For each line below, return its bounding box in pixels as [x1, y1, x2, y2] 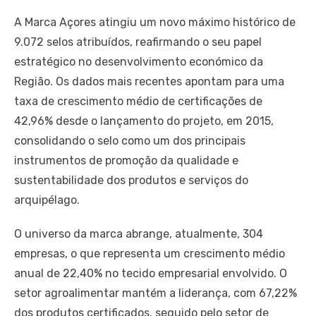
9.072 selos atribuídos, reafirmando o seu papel [14, 35, 262, 49]
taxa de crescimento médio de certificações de [14, 95, 262, 108]
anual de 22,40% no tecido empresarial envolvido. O [14, 267, 287, 280]
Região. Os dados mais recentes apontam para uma [14, 75, 284, 88]
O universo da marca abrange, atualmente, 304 [14, 227, 263, 241]
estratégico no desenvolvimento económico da [14, 55, 263, 68]
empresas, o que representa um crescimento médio [14, 247, 285, 260]
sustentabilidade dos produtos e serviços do [14, 174, 248, 187]
